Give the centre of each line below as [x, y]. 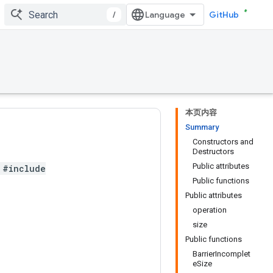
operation [210, 210]
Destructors [213, 151]
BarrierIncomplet [222, 254]
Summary [202, 127]
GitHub [224, 15]
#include [24, 169]
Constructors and [223, 142]
